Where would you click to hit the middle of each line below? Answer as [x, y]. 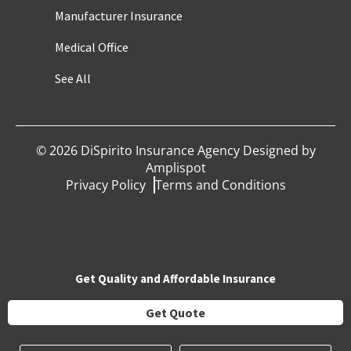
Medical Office [92, 47]
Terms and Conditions [220, 185]
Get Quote [175, 312]
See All [73, 79]
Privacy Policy [105, 185]
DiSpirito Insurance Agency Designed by [196, 151]
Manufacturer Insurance [119, 16]
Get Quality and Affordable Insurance [175, 278]
